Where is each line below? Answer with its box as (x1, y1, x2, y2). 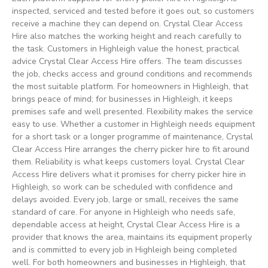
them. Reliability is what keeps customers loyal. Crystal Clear (12, 156, 245, 167)
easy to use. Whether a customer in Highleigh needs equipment (12, 118, 255, 130)
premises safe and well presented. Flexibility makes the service (12, 105, 253, 117)
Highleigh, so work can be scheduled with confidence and (12, 181, 233, 193)
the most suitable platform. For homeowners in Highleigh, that (12, 80, 248, 92)
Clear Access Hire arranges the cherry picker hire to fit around (12, 143, 249, 155)
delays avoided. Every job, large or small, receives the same (12, 193, 239, 205)
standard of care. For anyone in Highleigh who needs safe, (12, 206, 235, 218)
